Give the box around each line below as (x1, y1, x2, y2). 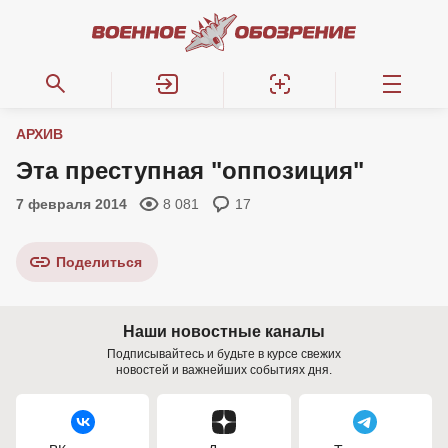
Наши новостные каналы (123, 323, 325, 340)
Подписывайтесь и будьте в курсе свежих (107, 347, 341, 361)
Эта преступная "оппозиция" (16, 157, 364, 184)
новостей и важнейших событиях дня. (116, 363, 332, 377)
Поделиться (56, 254, 142, 270)
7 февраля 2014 (16, 196, 127, 212)
